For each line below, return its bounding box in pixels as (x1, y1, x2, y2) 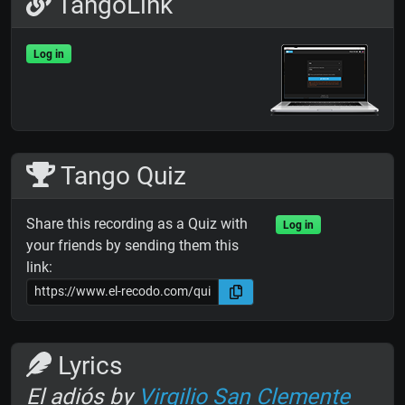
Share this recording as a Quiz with (26, 214, 248, 232)
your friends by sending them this (26, 236, 239, 254)
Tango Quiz (54, 160, 186, 191)
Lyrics (52, 350, 122, 381)
